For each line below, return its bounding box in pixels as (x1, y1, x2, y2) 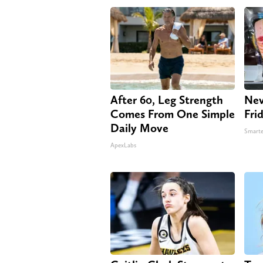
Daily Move (110, 120, 168, 135)
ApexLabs (110, 141, 136, 149)
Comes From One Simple (110, 106, 235, 121)
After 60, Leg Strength (110, 92, 223, 107)
